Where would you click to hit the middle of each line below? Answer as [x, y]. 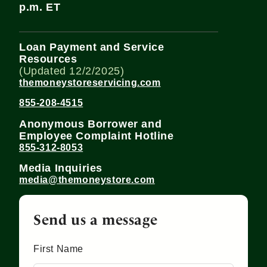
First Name [58, 249]
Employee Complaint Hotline [97, 136]
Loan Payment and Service [92, 47]
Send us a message [96, 218]
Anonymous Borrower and [91, 124]
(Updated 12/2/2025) [72, 71]
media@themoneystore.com [87, 180]
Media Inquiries [61, 168]
